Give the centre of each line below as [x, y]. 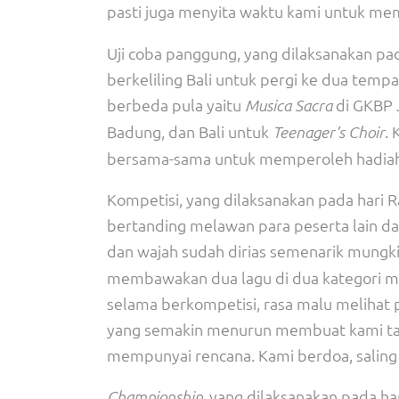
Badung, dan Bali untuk [190, 131]
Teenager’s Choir [329, 132]
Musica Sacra [289, 105]
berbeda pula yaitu [176, 105]
